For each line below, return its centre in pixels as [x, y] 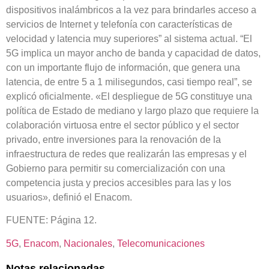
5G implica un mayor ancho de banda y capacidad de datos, [133, 53]
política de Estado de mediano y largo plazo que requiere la [132, 110]
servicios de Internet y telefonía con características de [119, 24]
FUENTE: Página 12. [51, 220]
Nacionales [88, 243]
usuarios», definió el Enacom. [69, 197]
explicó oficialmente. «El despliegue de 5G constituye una [129, 96]
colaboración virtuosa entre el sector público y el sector [122, 125]
